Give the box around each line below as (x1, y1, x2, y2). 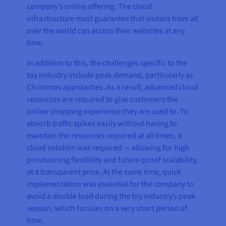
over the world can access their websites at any (27, 25, 185, 37)
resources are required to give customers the (27, 94, 179, 105)
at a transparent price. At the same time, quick (27, 166, 182, 178)
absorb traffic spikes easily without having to (27, 118, 178, 130)
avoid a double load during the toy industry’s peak (27, 191, 196, 202)
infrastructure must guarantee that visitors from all (27, 13, 199, 25)
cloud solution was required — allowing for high (27, 142, 190, 154)
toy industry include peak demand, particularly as (27, 70, 194, 81)
